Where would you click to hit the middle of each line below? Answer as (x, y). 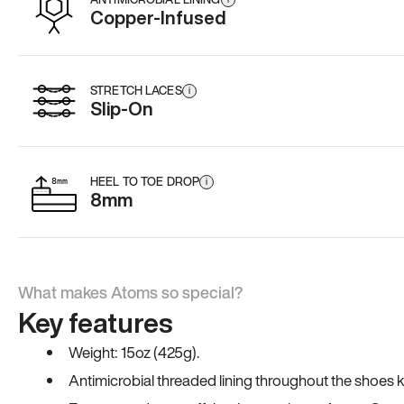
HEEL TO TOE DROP (145, 182)
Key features (95, 323)
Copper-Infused (158, 18)
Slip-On (122, 109)
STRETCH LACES (136, 91)
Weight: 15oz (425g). (134, 352)
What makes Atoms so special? (130, 292)
